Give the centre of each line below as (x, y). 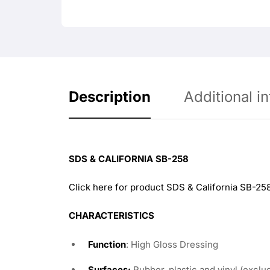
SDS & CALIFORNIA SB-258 (129, 159)
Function (107, 244)
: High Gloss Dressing (172, 244)
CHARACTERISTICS (111, 215)
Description (110, 96)
